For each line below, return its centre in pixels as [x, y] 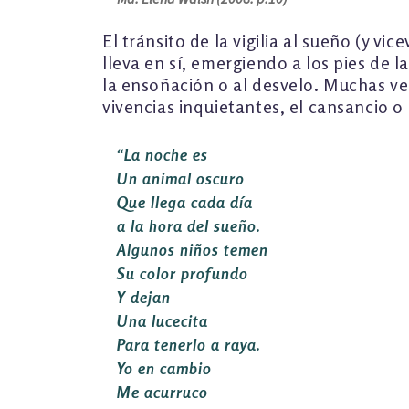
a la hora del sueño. [189, 225]
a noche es [170, 154]
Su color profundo [183, 273]
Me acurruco [163, 392]
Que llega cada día [185, 202]
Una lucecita [163, 320]
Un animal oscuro [181, 178]
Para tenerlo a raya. [189, 344]
